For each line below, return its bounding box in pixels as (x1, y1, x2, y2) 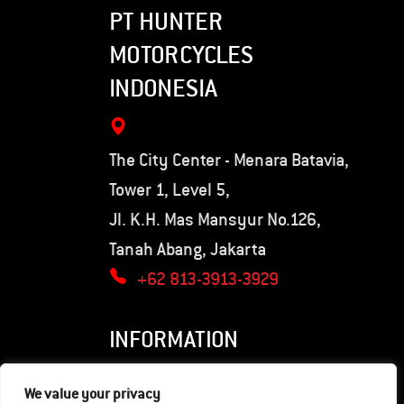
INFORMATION (109, 323, 238, 353)
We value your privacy (24, 384, 161, 402)
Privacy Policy (109, 372, 214, 394)
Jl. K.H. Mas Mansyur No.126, (109, 207, 321, 229)
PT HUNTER (109, 5, 223, 35)
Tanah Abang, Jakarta (109, 237, 266, 259)
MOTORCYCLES (109, 38, 253, 69)
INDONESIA (109, 71, 217, 102)
